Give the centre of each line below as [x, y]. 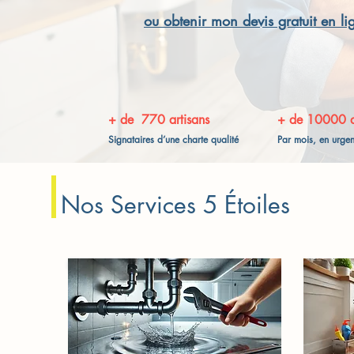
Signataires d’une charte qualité [173, 139]
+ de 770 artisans [159, 120]
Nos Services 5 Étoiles [175, 205]
